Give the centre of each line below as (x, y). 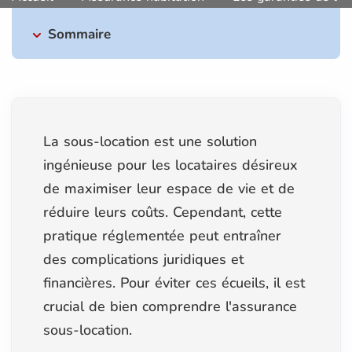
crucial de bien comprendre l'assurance (170, 306)
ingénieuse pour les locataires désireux (170, 165)
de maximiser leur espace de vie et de (169, 188)
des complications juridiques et (143, 259)
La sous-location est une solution (150, 141)
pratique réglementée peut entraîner (162, 235)
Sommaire (79, 34)
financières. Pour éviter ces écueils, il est (174, 282)
